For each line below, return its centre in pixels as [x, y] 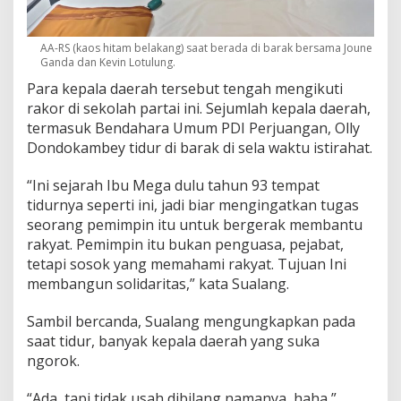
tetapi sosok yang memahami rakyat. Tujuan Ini [187, 264]
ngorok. [53, 361]
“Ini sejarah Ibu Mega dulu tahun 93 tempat [173, 186]
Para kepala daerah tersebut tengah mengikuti [185, 89]
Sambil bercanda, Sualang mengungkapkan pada [191, 322]
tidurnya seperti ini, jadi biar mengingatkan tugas [193, 205]
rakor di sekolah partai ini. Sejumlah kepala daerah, [199, 109]
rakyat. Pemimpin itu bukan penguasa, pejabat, [185, 245]
